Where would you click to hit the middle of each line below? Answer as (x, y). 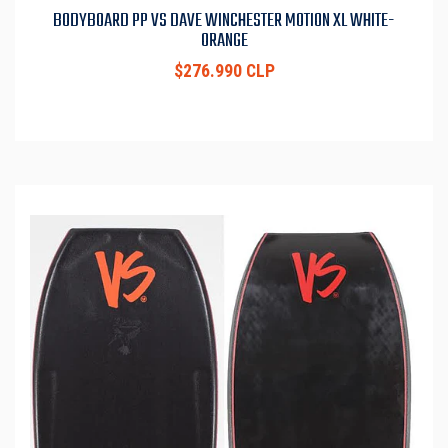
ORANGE (224, 41)
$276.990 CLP (224, 71)
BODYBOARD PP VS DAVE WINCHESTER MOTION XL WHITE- (224, 21)
